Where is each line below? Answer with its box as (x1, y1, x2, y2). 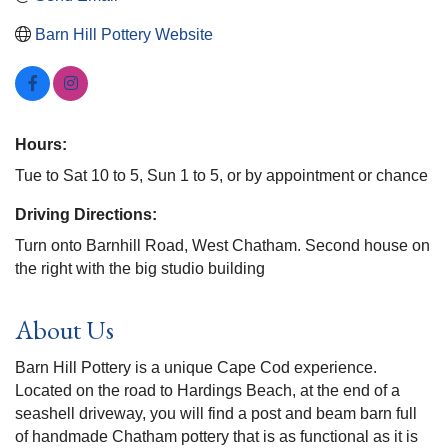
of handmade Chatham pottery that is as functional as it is (15, 427, 418, 445)
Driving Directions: (15, 205, 157, 223)
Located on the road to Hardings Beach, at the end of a (15, 381, 400, 399)
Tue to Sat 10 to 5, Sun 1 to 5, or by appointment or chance (15, 166, 428, 184)
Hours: (15, 135, 67, 153)
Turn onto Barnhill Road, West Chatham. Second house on (15, 236, 430, 254)
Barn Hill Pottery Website (35, 25, 213, 43)
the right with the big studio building (15, 259, 265, 277)
